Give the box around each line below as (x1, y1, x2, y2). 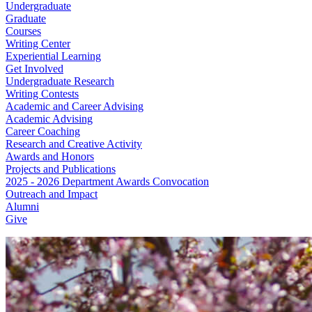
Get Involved (6, 63, 63, 75)
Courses (6, 25, 41, 37)
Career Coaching (6, 125, 80, 137)
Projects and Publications (6, 163, 116, 175)
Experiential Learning (6, 50, 101, 62)
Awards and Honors (6, 150, 94, 162)
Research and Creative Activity (6, 138, 142, 150)
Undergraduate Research (6, 75, 114, 87)
